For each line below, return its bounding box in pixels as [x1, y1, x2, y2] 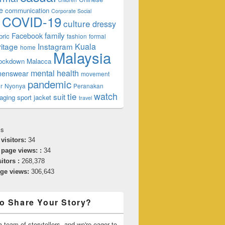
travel [79, 94, 92, 101]
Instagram [38, 41, 73, 52]
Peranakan [73, 81, 103, 90]
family [45, 30, 65, 41]
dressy [92, 18, 116, 30]
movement [81, 69, 109, 78]
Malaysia [53, 47, 111, 68]
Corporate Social [51, 7, 91, 15]
